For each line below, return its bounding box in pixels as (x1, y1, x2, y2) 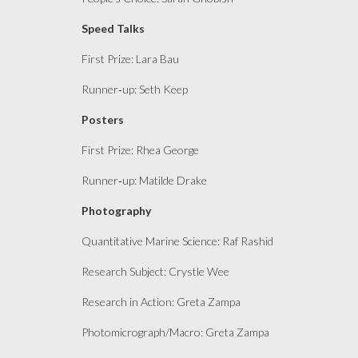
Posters (82, 113, 124, 126)
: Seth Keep (134, 82, 190, 96)
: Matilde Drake (134, 173, 209, 187)
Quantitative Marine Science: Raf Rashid (82, 234, 273, 248)
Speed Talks (82, 22, 145, 35)
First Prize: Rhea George (82, 143, 199, 157)
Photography (82, 204, 151, 217)
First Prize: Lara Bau (82, 52, 179, 66)
